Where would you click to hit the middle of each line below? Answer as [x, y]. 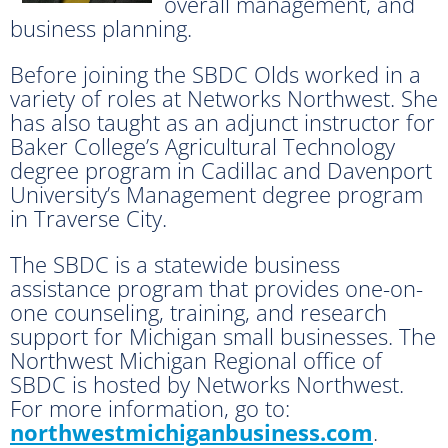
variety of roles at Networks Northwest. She [224, 97]
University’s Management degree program [216, 193]
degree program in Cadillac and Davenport [221, 169]
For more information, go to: [150, 407]
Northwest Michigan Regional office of [196, 359]
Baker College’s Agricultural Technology [202, 145]
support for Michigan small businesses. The [223, 335]
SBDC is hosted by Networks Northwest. [207, 383]
